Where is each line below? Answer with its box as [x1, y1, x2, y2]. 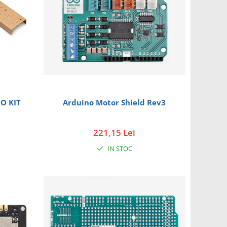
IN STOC [105, 143, 132, 153]
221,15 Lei [93, 126, 136, 138]
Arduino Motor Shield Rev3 [63, 97, 166, 107]
